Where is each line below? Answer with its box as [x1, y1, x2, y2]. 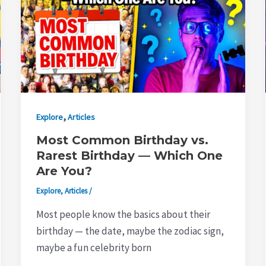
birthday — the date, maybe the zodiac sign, [36, 224, 224, 237]
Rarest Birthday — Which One [36, 148, 223, 163]
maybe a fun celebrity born [36, 240, 151, 254]
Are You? [36, 164, 92, 179]
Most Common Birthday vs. [36, 133, 208, 148]
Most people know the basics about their [36, 207, 210, 221]
